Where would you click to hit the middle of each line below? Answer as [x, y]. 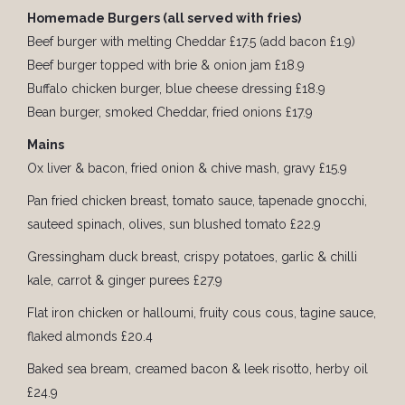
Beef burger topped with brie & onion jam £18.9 [166, 66]
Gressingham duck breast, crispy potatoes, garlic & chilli [192, 257]
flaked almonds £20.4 [90, 337]
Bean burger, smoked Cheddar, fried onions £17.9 [170, 113]
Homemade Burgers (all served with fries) [164, 19]
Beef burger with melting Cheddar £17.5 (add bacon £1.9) [191, 42]
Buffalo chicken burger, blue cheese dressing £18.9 [176, 89]
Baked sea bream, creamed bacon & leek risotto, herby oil [198, 369]
